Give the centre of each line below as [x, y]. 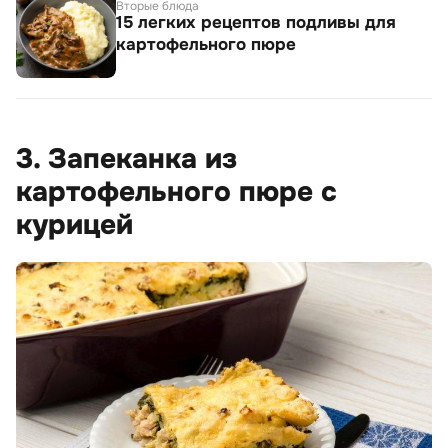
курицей [74, 225]
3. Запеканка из [126, 159]
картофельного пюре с [176, 192]
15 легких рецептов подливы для [256, 23]
